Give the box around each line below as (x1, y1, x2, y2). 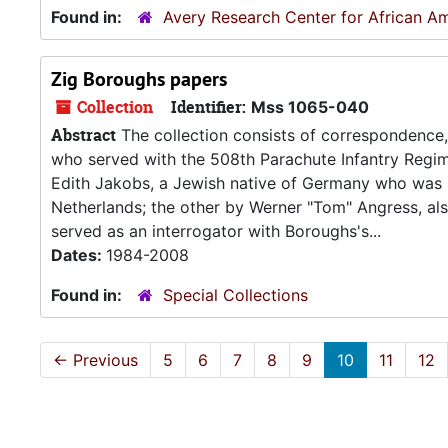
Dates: (51, 245, 106, 265)
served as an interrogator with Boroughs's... (51, 221, 381, 241)
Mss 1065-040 (251, 97, 369, 117)
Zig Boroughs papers (51, 66, 227, 92)
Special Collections (163, 285, 308, 305)
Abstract (51, 124, 116, 146)
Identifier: (171, 96, 246, 118)
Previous (68, 350, 138, 370)
